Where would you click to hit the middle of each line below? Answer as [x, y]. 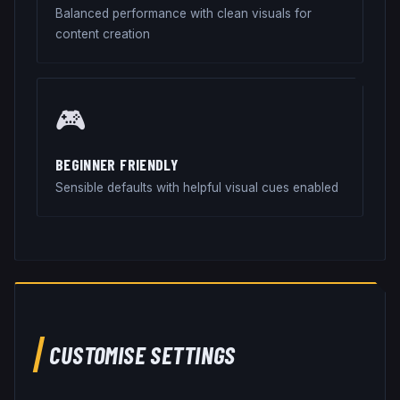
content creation [103, 33]
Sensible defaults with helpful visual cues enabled [197, 187]
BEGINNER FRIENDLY [117, 164]
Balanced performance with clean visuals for [183, 13]
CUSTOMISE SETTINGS [142, 354]
